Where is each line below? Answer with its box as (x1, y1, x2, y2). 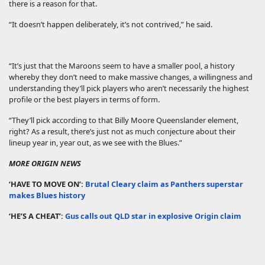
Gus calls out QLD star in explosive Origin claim (65, 210, 241, 221)
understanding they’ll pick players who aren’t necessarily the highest (9, 82, 249, 93)
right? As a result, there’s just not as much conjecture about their (9, 125, 235, 137)
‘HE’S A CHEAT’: (9, 210, 65, 221)
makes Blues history (9, 189, 85, 201)
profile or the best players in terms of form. (9, 93, 160, 105)
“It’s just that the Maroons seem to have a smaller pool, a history (9, 60, 235, 71)
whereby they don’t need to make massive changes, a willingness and (9, 71, 253, 82)
